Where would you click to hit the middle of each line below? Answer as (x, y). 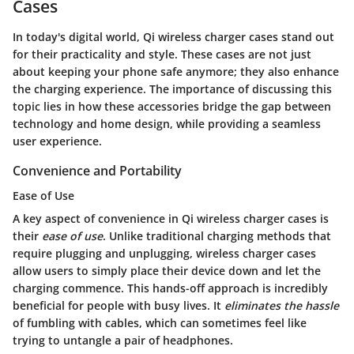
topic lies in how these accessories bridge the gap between (172, 106)
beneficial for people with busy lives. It (119, 305)
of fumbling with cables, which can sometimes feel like (160, 322)
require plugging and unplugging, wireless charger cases (164, 253)
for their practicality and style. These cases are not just (162, 54)
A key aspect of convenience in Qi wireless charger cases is (171, 218)
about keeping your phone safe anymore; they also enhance (176, 71)
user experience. (57, 141)
